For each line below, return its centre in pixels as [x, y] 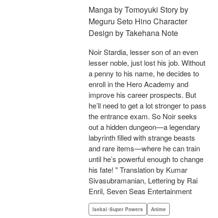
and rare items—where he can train [144, 148]
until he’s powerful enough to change [146, 159]
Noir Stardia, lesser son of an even [143, 52]
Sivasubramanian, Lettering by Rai [143, 181]
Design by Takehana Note [133, 33]
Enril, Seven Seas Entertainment [140, 191]
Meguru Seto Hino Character [138, 21]
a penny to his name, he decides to [144, 73]
